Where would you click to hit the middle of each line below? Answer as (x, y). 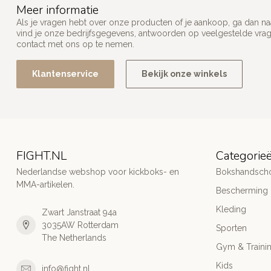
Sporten (231, 228)
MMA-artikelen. (45, 184)
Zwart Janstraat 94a (79, 212)
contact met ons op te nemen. (75, 44)
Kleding (231, 209)
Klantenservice (65, 73)
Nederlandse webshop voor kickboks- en (98, 171)
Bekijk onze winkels (184, 73)
